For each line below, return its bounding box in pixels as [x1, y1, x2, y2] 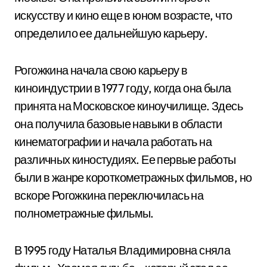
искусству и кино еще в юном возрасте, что [14, 8, 232, 23]
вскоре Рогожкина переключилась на [14, 188, 204, 203]
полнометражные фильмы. [14, 206, 154, 221]
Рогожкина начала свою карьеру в [14, 63, 188, 77]
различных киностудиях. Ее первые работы [14, 152, 236, 167]
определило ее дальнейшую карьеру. [14, 26, 208, 41]
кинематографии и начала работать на [14, 134, 212, 149]
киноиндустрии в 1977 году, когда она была [14, 80, 231, 95]
